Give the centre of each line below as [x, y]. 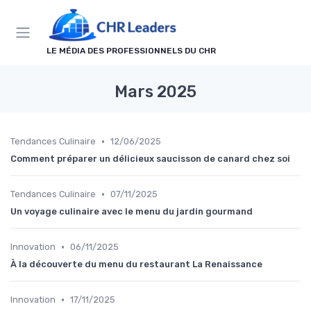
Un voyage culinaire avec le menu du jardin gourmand [132, 212]
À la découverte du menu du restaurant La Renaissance [136, 264]
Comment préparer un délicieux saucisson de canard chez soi [150, 159]
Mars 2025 [155, 92]
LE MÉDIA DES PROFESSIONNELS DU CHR [131, 51]
